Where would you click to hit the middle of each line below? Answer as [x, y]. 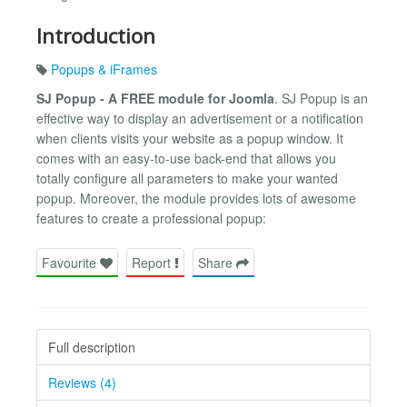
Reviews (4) [82, 382]
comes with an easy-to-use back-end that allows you [186, 158]
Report [153, 262]
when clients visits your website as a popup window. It [190, 138]
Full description [92, 347]
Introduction [96, 35]
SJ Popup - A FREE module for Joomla [155, 98]
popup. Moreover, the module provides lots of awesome [196, 198]
